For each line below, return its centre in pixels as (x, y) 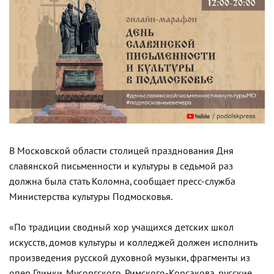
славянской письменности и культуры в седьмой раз (121, 166)
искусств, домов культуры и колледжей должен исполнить (133, 243)
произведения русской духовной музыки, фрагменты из (130, 258)
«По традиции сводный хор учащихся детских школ (121, 227)
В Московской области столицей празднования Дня (121, 151)
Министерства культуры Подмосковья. (91, 197)
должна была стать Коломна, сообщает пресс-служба (122, 181)
